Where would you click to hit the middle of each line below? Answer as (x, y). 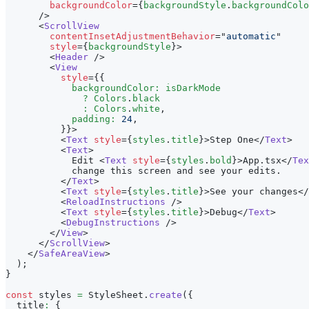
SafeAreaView (72, 253)
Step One (232, 139)
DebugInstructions (113, 222)
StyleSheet (116, 295)
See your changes (254, 191)
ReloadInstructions (116, 201)
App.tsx (262, 160)
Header (72, 57)
